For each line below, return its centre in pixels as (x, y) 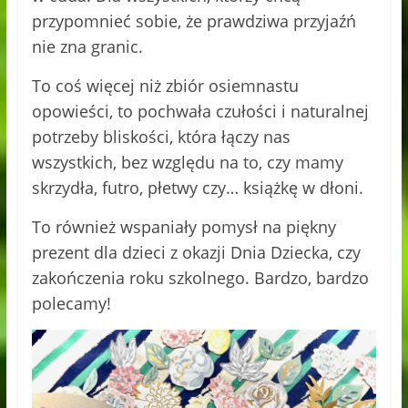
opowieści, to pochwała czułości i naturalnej (200, 112)
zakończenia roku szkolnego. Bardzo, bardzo (200, 278)
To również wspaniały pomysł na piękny (184, 227)
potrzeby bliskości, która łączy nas (161, 137)
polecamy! (71, 304)
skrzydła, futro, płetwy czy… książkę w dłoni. (197, 188)
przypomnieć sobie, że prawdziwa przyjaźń (194, 21)
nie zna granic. (87, 47)
